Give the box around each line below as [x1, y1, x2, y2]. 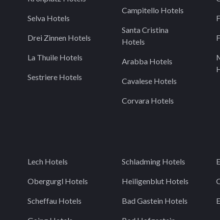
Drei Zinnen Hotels [27, 33, 91, 42]
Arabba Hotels [122, 56, 172, 66]
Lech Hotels [27, 157, 68, 166]
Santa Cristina [122, 25, 168, 34]
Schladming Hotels [122, 157, 185, 166]
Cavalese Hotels [122, 76, 177, 85]
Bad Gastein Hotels [122, 196, 188, 205]
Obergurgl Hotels [27, 176, 88, 186]
